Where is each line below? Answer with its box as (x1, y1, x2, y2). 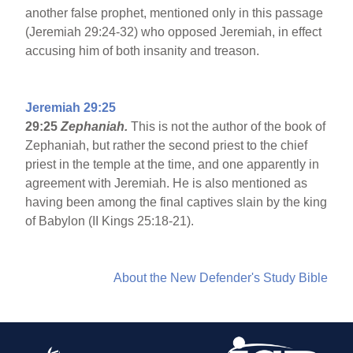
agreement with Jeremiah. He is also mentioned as (25, 176, 308, 191)
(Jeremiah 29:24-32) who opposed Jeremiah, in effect (25, 25, 322, 39)
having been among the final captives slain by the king (25, 195, 328, 210)
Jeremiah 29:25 (25, 101, 117, 115)
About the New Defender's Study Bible (113, 271, 328, 285)
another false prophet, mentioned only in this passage (25, 6, 324, 20)
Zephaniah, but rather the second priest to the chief (25, 139, 308, 153)
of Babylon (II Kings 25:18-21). (25, 214, 195, 229)
